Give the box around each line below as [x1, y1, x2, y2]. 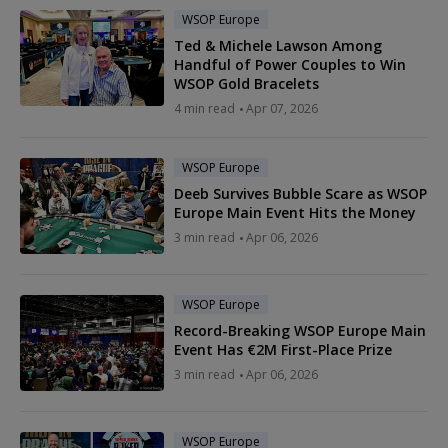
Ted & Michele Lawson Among [174, 35, 382, 55]
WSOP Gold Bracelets [174, 73, 319, 93]
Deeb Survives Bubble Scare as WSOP [174, 183, 427, 203]
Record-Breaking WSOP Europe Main [174, 320, 426, 340]
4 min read [174, 99, 235, 117]
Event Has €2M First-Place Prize [174, 339, 392, 359]
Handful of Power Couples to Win [174, 54, 406, 74]
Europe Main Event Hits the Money [174, 202, 416, 222]
